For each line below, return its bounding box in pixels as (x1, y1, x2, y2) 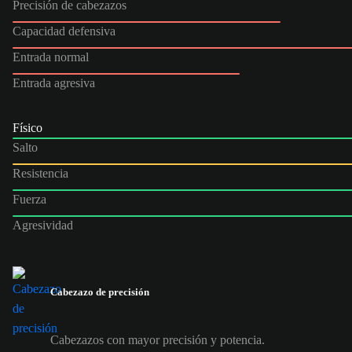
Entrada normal (13, 49, 89, 64)
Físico (13, 120, 42, 134)
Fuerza (13, 192, 46, 206)
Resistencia (13, 166, 68, 180)
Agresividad (13, 218, 73, 232)
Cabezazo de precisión (50, 285, 149, 298)
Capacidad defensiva (13, 24, 115, 38)
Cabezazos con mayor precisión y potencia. (50, 333, 265, 347)
